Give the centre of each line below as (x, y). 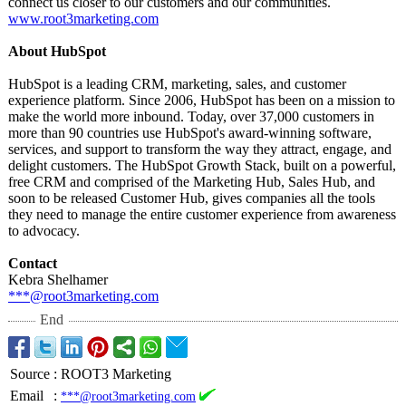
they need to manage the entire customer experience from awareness (202, 214)
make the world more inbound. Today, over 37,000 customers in (191, 116)
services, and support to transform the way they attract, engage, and (200, 149)
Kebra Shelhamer (58, 280)
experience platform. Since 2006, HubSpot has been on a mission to (202, 100)
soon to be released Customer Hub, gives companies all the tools (192, 198)
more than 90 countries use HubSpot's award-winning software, (190, 133)
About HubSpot (57, 51)
